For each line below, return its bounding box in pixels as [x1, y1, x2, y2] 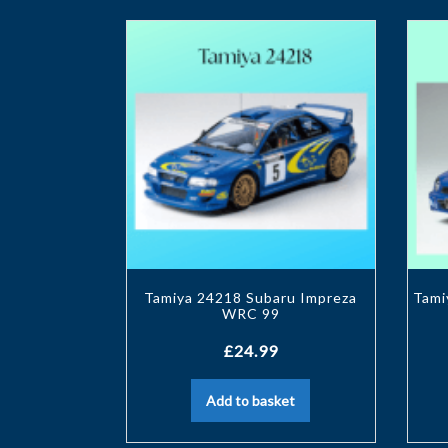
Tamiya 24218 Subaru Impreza [144, 288, 358, 306]
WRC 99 [221, 304, 280, 322]
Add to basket [206, 391, 296, 409]
